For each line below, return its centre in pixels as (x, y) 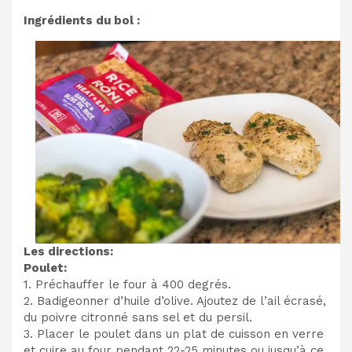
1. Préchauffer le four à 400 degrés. (127, 285)
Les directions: (68, 252)
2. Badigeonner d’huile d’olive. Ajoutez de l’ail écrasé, (175, 301)
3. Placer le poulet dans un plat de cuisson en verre (174, 334)
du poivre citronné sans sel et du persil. (138, 318)
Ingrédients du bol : (82, 20)
